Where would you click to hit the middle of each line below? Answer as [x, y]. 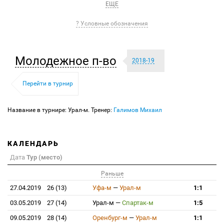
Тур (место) [44, 157]
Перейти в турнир [48, 83]
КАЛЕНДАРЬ [33, 143]
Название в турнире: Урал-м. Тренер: [60, 110]
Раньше [112, 174]
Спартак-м [138, 203]
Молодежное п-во [66, 61]
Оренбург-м [110, 218]
